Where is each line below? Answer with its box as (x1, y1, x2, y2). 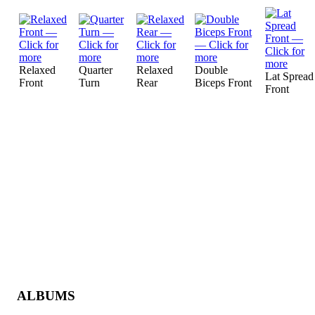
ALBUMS (17, 288, 75, 303)
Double (195, 64, 228, 76)
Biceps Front (195, 77, 252, 89)
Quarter (79, 64, 112, 76)
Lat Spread (265, 70, 314, 82)
